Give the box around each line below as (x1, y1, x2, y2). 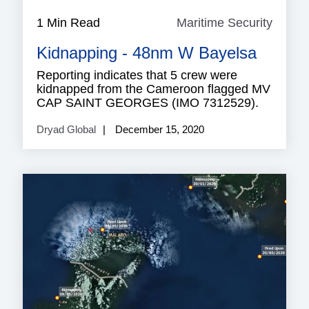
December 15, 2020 (112, 123, 204, 135)
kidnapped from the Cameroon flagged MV (37, 81, 270, 96)
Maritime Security (177, 15, 272, 30)
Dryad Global (37, 123, 96, 135)
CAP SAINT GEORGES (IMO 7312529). (37, 95, 259, 110)
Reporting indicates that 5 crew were (37, 68, 237, 82)
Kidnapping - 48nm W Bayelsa (37, 43, 257, 62)
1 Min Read (37, 15, 100, 30)
